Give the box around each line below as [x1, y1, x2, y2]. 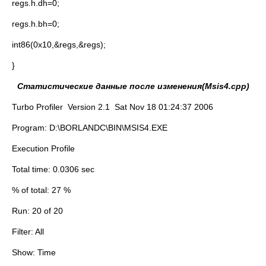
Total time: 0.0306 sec [12, 164, 94, 174]
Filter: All [12, 227, 44, 236]
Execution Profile [12, 144, 75, 153]
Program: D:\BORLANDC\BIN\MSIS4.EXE [12, 123, 167, 132]
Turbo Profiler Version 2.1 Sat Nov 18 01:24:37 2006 [12, 102, 213, 112]
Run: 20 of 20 [12, 206, 63, 216]
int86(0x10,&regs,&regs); [12, 40, 106, 49]
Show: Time [12, 248, 56, 257]
